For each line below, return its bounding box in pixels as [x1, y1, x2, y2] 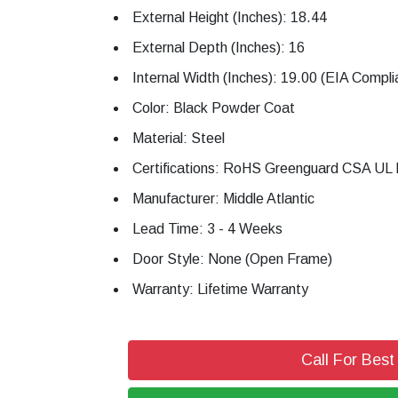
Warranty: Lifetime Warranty [132, 281, 308, 297]
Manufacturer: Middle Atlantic [132, 190, 314, 206]
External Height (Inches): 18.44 [132, 9, 327, 25]
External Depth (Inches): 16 [132, 39, 305, 55]
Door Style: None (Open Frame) [132, 251, 332, 267]
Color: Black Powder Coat [132, 99, 295, 115]
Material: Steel [132, 130, 225, 146]
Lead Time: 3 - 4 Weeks [132, 220, 283, 236]
